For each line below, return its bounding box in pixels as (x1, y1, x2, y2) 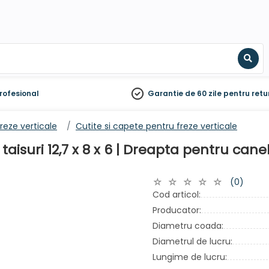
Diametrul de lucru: (153, 235, 232, 247)
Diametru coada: (153, 220, 223, 232)
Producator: (153, 204, 201, 216)
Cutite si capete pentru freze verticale (76, 120, 237, 132)
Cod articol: (153, 189, 201, 201)
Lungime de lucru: (153, 251, 227, 263)
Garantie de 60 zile (148, 88, 222, 98)
